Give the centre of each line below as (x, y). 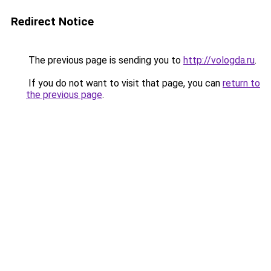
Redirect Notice (52, 21)
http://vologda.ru (219, 60)
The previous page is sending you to (105, 60)
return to (241, 83)
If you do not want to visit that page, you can (124, 83)
